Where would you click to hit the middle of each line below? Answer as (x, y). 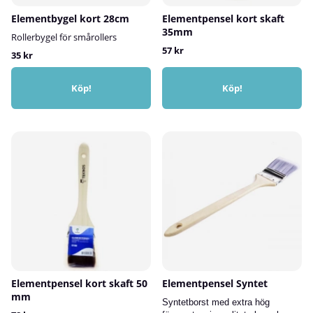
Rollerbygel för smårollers (64, 37)
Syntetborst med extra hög (216, 302)
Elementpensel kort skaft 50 (79, 283)
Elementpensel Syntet (215, 283)
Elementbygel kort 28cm (70, 18)
